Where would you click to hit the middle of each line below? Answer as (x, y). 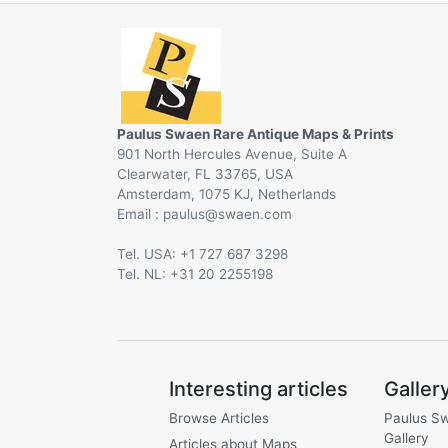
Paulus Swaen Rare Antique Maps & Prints (255, 133)
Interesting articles (258, 388)
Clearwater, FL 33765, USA (205, 173)
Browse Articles (219, 417)
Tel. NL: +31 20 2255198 (195, 273)
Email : (140, 213)
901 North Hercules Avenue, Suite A (232, 153)
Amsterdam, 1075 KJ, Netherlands (226, 193)
